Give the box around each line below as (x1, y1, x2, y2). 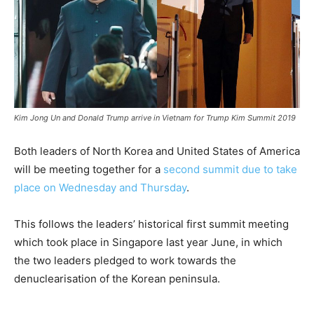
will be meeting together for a (14, 162, 163, 176)
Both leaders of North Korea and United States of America (14, 144, 300, 158)
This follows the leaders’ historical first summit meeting (14, 217, 289, 231)
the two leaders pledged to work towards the (14, 253, 236, 267)
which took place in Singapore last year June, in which (14, 235, 282, 249)
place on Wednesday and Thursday (14, 180, 186, 194)
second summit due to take (163, 162, 297, 176)
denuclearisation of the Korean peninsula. (14, 271, 220, 285)
